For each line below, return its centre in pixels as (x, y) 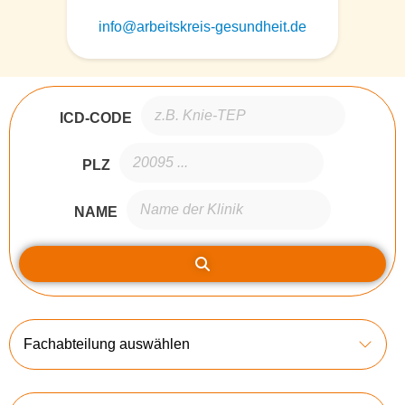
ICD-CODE (96, 118)
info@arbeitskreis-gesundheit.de (202, 27)
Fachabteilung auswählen (107, 344)
